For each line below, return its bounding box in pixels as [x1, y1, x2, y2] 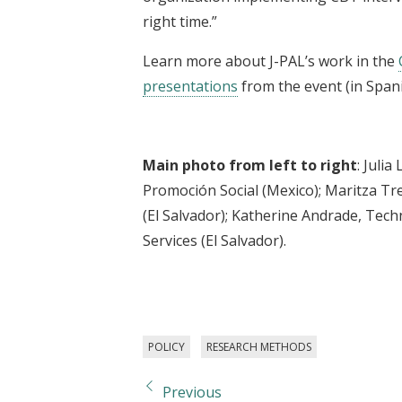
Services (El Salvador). [143, 230, 290, 250]
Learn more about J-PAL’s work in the [143, 50, 398, 71]
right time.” [143, 11, 217, 31]
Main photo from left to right [143, 154, 357, 175]
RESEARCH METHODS [206, 338, 311, 354]
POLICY [148, 338, 185, 354]
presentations [143, 75, 238, 96]
